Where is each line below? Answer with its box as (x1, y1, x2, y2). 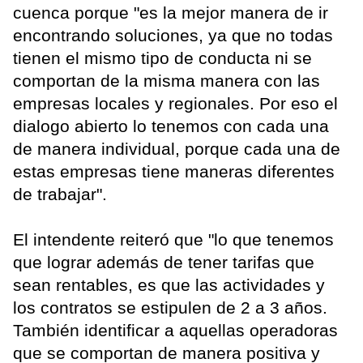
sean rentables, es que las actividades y (13, 275, 325, 295)
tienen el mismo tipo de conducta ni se (13, 49, 312, 68)
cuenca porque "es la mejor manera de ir (13, 3, 328, 23)
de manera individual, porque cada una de (13, 139, 340, 159)
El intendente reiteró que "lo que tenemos (13, 230, 334, 250)
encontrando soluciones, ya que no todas (13, 26, 333, 45)
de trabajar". (13, 185, 107, 204)
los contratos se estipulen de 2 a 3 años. (13, 298, 327, 318)
